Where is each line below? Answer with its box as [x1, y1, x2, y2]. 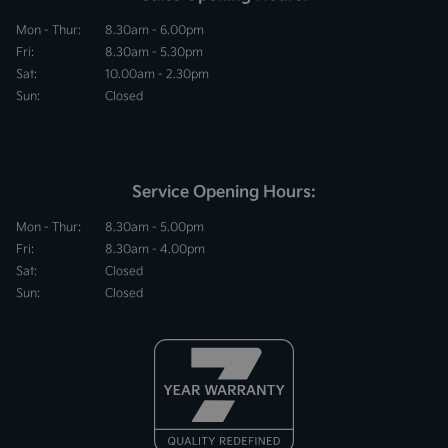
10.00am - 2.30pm [105, 65, 209, 83]
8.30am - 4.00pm [105, 240, 205, 258]
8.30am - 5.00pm [105, 218, 204, 236]
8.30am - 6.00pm [105, 21, 204, 39]
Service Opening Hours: [132, 179, 316, 204]
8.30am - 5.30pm [105, 43, 203, 61]
